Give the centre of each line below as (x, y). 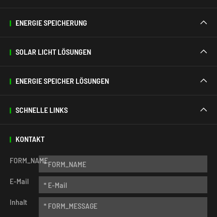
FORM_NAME (29, 160)
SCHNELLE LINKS (42, 110)
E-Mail (19, 181)
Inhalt (18, 202)
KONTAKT (30, 139)
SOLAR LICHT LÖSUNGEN (53, 52)
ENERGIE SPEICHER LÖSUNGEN (62, 81)
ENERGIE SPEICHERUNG (51, 23)
